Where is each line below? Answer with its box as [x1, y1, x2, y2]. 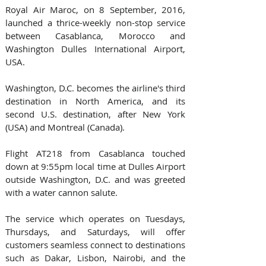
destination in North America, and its [5, 94, 185, 107]
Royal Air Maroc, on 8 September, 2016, [5, 3, 185, 15]
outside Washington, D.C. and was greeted [5, 173, 185, 185]
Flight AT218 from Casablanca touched [5, 147, 185, 159]
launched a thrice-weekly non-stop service [5, 16, 185, 28]
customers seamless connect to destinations [5, 238, 185, 251]
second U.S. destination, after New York [5, 107, 185, 120]
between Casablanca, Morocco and [5, 29, 185, 42]
